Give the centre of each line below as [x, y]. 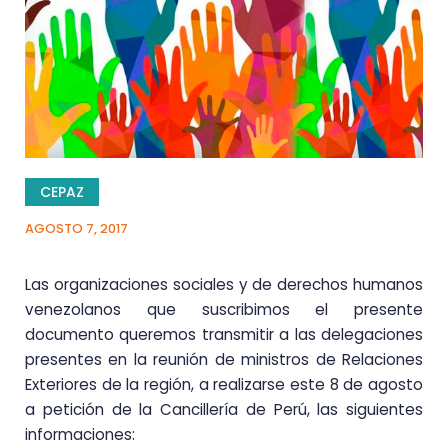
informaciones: [80, 434]
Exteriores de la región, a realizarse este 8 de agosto [224, 384]
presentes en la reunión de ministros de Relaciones [224, 359]
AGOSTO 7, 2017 [76, 228]
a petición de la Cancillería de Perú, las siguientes [224, 409]
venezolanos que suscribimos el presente [224, 309]
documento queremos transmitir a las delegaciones [224, 334]
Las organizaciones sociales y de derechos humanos [224, 284]
